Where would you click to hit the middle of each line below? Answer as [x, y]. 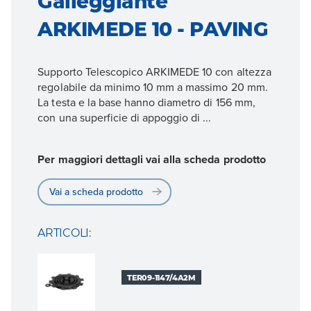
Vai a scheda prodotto [96, 191]
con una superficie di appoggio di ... [125, 118]
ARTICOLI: [64, 233]
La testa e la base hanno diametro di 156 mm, [146, 102]
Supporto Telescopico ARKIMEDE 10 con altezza [154, 72]
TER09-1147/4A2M [161, 277]
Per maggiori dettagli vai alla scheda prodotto [152, 159]
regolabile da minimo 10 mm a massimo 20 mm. [153, 87]
